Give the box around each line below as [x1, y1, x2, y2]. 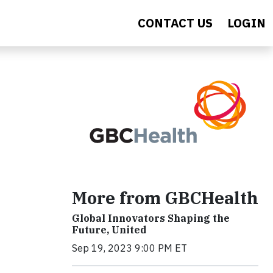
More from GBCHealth [72, 186, 258, 209]
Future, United [72, 224, 146, 236]
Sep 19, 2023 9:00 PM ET [72, 242, 187, 254]
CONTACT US [138, 15, 213, 31]
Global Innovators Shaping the [72, 212, 230, 224]
